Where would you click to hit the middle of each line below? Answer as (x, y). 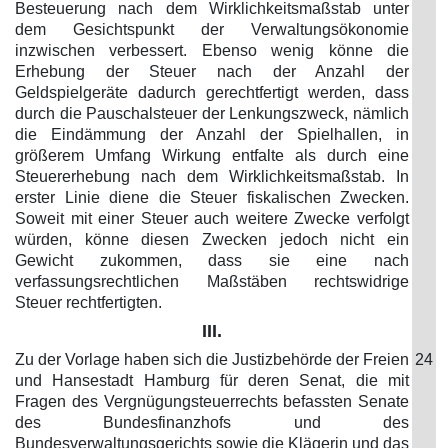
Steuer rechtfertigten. (88, 302)
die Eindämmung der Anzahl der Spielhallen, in (212, 134)
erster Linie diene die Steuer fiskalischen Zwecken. (212, 197)
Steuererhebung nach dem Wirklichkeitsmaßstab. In (212, 176)
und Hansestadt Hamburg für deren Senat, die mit (212, 380)
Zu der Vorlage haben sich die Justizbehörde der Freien (212, 359)
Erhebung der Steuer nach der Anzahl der (212, 71)
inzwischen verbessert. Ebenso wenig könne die (212, 50)
